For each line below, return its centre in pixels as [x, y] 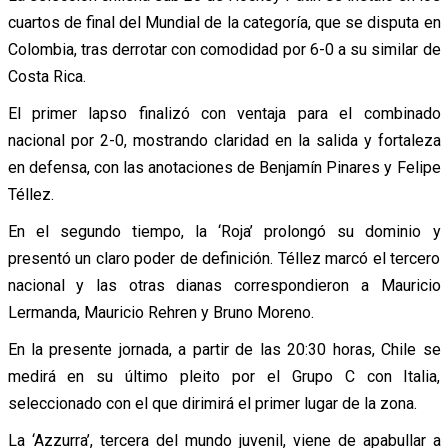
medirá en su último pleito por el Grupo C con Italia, [224, 376]
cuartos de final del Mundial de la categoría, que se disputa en [224, 22]
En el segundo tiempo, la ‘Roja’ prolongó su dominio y [224, 231]
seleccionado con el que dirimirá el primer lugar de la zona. [212, 403]
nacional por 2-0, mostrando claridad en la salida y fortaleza [224, 140]
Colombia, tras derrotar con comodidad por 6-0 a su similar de [224, 49]
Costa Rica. [46, 76]
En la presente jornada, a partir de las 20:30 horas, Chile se [224, 349]
